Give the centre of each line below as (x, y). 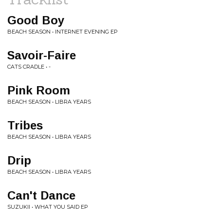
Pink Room (39, 90)
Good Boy (36, 20)
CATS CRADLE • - (29, 67)
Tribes (25, 125)
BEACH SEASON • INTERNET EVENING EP (63, 32)
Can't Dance (41, 195)
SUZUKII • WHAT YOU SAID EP (48, 207)
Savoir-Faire (42, 55)
